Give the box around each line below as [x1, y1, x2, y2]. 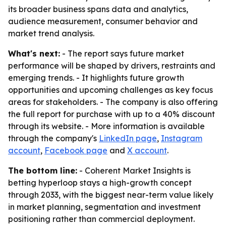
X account [127, 145, 167, 155]
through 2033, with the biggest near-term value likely [8, 190, 213, 200]
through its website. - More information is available [8, 121, 205, 131]
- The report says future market [60, 48, 184, 59]
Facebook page [44, 145, 107, 155]
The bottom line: [8, 165, 77, 176]
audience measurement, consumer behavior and [8, 16, 198, 26]
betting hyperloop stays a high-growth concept [8, 178, 192, 188]
